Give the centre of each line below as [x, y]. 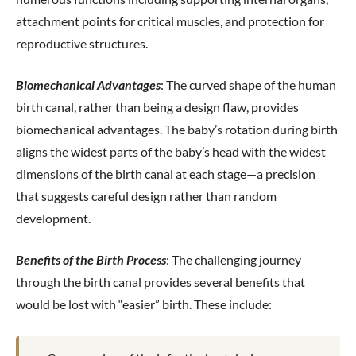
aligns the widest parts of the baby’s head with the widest [171, 151]
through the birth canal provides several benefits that [161, 282]
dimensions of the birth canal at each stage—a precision [166, 174]
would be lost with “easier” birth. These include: [144, 304]
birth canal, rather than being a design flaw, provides [157, 107]
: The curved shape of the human [248, 85]
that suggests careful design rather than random [146, 196]
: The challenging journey [234, 259]
